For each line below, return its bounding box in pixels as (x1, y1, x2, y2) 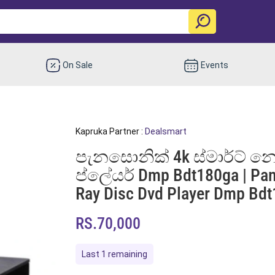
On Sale (63, 60, 93, 70)
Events (200, 60, 228, 70)
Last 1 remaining (81, 249, 147, 259)
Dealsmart (144, 126, 187, 136)
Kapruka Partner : (75, 126, 145, 136)
